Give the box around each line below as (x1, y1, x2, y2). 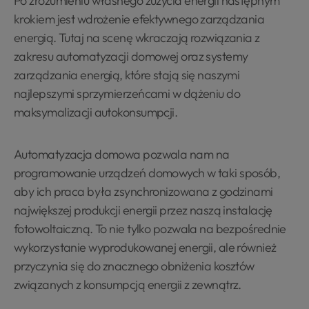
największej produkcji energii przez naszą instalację (14, 202, 272, 218)
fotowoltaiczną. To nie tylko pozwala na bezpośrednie (14, 221, 286, 237)
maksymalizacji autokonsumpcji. (14, 104, 178, 120)
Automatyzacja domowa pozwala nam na (14, 146, 230, 162)
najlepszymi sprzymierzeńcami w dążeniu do (14, 86, 241, 101)
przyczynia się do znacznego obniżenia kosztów (14, 258, 255, 274)
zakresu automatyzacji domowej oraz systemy (14, 48, 248, 64)
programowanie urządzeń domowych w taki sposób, (14, 165, 281, 181)
